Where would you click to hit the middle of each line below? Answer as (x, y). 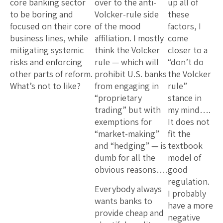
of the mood (118, 26)
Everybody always (128, 189)
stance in (185, 98)
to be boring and (42, 14)
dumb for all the (125, 157)
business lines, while (49, 38)
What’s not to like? (45, 86)
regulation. (190, 181)
